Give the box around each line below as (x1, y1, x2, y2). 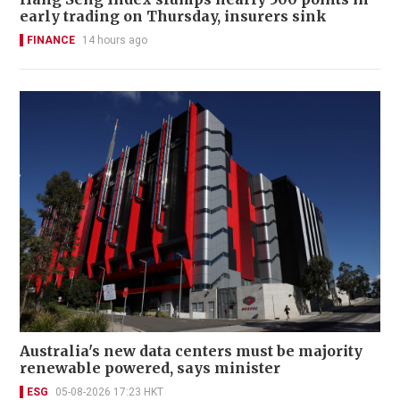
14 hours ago (82, 34, 147, 47)
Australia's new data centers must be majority (20, 342, 362, 361)
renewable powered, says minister (20, 359, 280, 378)
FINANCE (27, 34, 75, 47)
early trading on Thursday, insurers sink (20, 7, 327, 26)
